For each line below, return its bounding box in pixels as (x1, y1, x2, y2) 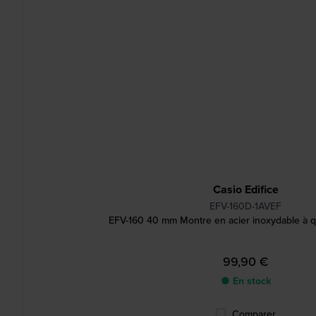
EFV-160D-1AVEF (209, 199, 281, 214)
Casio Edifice (212, 181, 279, 197)
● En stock (220, 274, 271, 288)
